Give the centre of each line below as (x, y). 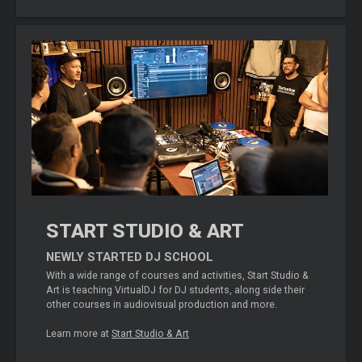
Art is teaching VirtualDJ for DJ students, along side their (176, 290)
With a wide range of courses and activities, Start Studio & (178, 275)
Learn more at (79, 333)
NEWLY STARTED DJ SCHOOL (130, 257)
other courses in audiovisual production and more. (162, 304)
